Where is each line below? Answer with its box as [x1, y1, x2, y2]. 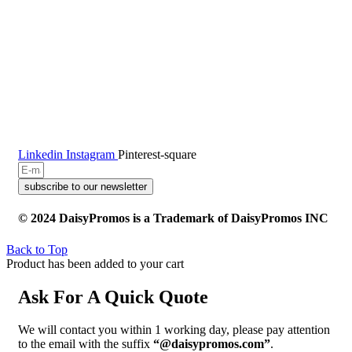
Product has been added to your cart [6, 256, 184, 270]
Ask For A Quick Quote [18, 286, 208, 307]
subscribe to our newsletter [24, 181, 147, 193]
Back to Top [6, 242, 68, 256]
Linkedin [18, 148, 63, 162]
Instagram [66, 148, 115, 162]
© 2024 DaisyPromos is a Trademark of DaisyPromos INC [18, 211, 328, 225]
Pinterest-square [118, 148, 196, 162]
